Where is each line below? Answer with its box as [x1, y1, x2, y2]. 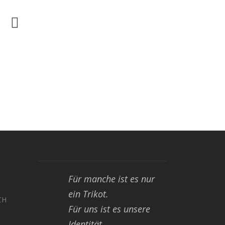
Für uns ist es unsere [68, 202, 150, 215]
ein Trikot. [68, 187, 108, 200]
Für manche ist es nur [68, 172, 155, 185]
